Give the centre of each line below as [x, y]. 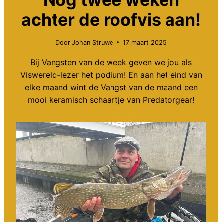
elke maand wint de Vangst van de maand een [111, 87]
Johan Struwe [93, 42]
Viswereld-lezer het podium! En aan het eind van [111, 75]
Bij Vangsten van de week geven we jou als [111, 62]
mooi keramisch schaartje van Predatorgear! [111, 99]
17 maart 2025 [145, 42]
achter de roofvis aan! [111, 20]
